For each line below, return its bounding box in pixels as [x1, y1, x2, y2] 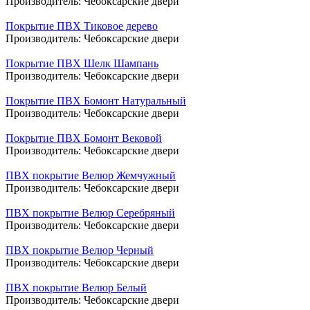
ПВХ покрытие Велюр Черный [6, 244, 154, 256]
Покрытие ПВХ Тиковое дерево [6, 19, 158, 32]
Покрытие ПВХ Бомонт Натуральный [6, 94, 186, 107]
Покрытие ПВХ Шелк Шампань [6, 57, 158, 69]
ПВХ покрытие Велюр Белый [6, 281, 147, 293]
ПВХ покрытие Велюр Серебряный [6, 206, 175, 219]
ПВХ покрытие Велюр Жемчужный [6, 169, 176, 181]
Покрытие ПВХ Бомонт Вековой [6, 131, 162, 144]
